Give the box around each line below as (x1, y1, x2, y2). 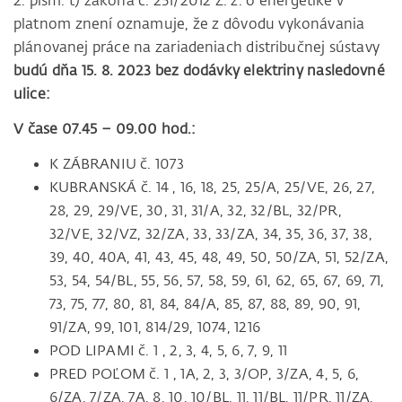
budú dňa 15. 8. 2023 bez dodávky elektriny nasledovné (13, 61, 385, 80)
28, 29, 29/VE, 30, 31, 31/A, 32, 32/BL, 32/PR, (49, 201, 342, 220)
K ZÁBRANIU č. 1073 (49, 154, 184, 173)
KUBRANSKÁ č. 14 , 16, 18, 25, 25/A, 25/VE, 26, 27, (49, 178, 375, 197)
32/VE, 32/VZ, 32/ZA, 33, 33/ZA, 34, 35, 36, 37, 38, (49, 224, 372, 243)
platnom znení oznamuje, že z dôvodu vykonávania (13, 14, 365, 33)
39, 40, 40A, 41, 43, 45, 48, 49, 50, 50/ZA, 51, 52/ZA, (49, 248, 389, 267)
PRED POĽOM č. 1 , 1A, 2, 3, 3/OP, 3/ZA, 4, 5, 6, (49, 364, 360, 383)
